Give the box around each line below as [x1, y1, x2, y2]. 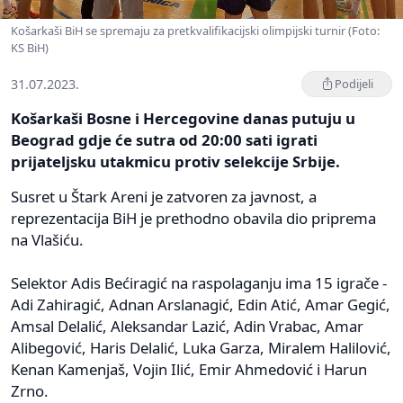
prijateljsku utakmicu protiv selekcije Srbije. [11, 150, 340, 172]
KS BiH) [11, 39, 49, 56]
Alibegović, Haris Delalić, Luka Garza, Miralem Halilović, [11, 336, 391, 358]
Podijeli [335, 75, 373, 92]
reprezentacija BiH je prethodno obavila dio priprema [11, 207, 376, 228]
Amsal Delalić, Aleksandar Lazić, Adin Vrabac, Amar [11, 315, 363, 336]
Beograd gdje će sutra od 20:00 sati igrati [11, 129, 318, 150]
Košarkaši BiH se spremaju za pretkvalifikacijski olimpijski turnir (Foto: [11, 22, 380, 39]
